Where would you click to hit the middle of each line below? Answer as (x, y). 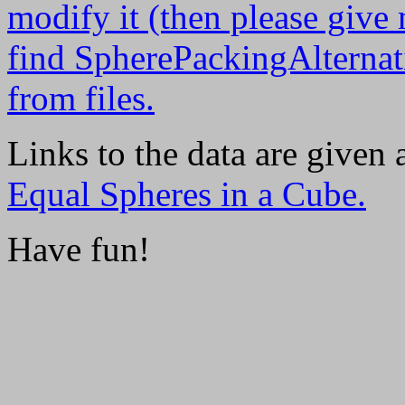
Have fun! (79, 249)
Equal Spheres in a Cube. (187, 193)
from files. (81, 98)
